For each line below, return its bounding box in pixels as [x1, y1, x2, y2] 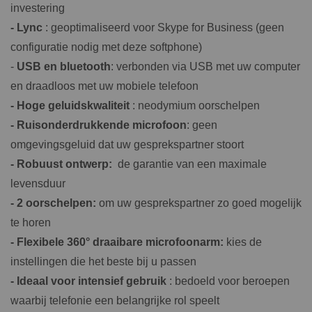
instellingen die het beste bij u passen [10, 256, 196, 268]
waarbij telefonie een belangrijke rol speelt [10, 295, 219, 307]
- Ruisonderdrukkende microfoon [10, 119, 187, 132]
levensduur [10, 178, 68, 190]
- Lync [10, 22, 45, 34]
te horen [10, 217, 51, 229]
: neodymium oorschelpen [132, 100, 260, 112]
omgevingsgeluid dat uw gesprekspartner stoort [10, 139, 244, 151]
